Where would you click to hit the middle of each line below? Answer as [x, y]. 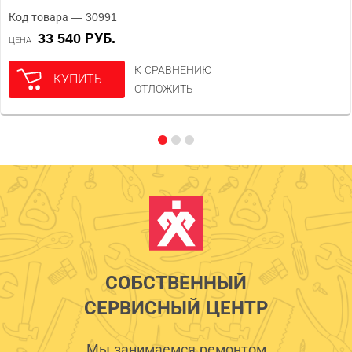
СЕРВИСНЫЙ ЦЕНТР [176, 307]
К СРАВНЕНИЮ [173, 70]
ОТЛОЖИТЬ [164, 88]
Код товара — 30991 [63, 17]
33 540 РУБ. [81, 38]
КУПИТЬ [78, 79]
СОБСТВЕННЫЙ [176, 282]
